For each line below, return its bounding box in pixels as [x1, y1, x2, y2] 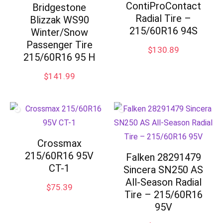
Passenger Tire [26, 39, 93, 51]
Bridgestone [32, 1, 87, 13]
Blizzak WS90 [29, 14, 89, 26]
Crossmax [37, 137, 82, 149]
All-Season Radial [125, 176, 202, 188]
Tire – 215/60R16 [124, 189, 203, 201]
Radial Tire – [135, 12, 192, 24]
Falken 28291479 [125, 151, 201, 163]
